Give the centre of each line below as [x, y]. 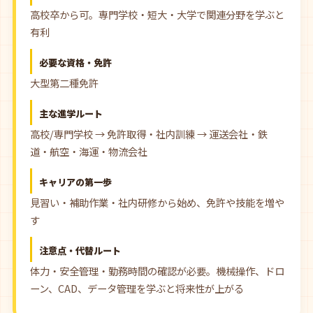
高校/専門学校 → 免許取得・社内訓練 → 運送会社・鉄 [149, 134]
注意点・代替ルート [80, 250]
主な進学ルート [71, 114]
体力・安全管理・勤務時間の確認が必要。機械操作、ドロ [157, 271]
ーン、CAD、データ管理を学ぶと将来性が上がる [137, 288]
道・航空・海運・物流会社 [89, 151]
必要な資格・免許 [75, 63]
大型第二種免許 [64, 83]
